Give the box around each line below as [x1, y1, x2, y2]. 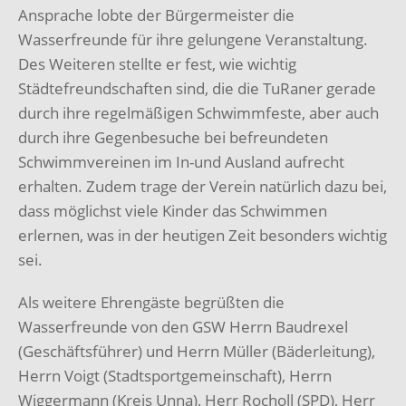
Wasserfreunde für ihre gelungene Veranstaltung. [18, 29, 368, 51]
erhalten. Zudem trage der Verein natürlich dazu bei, [18, 176, 387, 198]
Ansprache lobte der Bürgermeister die [18, 5, 295, 26]
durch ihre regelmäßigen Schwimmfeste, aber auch [18, 102, 379, 124]
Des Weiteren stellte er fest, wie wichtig [18, 53, 296, 75]
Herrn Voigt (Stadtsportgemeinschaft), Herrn [18, 365, 332, 387]
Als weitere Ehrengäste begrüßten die [18, 292, 285, 314]
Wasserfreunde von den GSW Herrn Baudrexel [18, 316, 348, 338]
